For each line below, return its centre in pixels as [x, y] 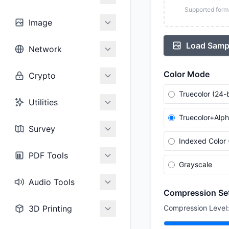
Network [45, 49]
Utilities [43, 102]
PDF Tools [48, 155]
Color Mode [187, 74]
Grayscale [196, 164]
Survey [42, 129]
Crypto [42, 76]
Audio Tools [52, 182]
